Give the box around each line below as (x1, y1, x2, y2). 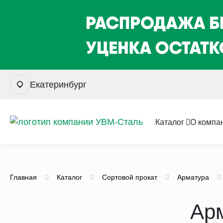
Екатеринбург (30, 79, 87, 90)
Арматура (177, 173, 209, 181)
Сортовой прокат (102, 173, 157, 181)
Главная (10, 173, 37, 181)
